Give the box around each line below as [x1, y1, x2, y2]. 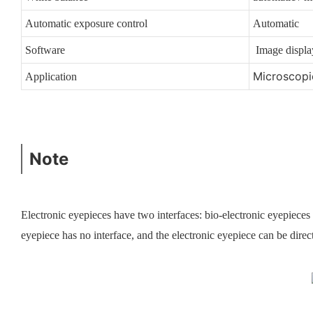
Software [24, 43, 65, 56]
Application [24, 70, 77, 82]
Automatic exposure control [24, 17, 147, 29]
